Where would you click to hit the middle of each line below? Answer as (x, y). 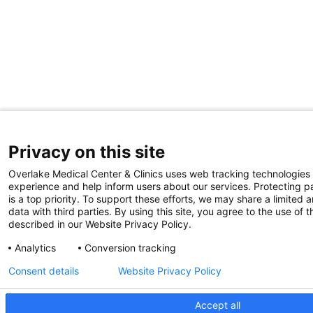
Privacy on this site (87, 152)
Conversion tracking (130, 248)
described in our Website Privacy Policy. (100, 224)
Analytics (35, 248)
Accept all (218, 305)
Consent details (44, 271)
